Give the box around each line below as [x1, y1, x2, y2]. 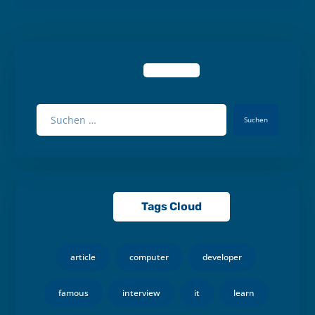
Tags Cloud [141, 199, 202, 213]
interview [122, 286, 160, 299]
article [70, 250, 96, 263]
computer [129, 250, 169, 263]
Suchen [243, 115, 268, 125]
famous [58, 286, 89, 299]
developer [202, 250, 242, 263]
